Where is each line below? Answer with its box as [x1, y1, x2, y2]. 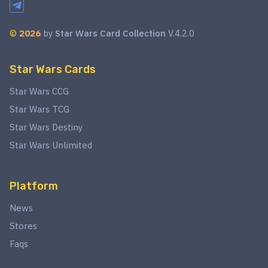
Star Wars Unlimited [10, 139, 92, 151]
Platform [10, 179, 58, 193]
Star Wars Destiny [10, 121, 83, 133]
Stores [10, 220, 37, 232]
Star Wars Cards [10, 63, 96, 76]
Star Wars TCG [10, 103, 69, 115]
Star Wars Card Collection [55, 28, 166, 39]
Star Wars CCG [10, 86, 69, 97]
